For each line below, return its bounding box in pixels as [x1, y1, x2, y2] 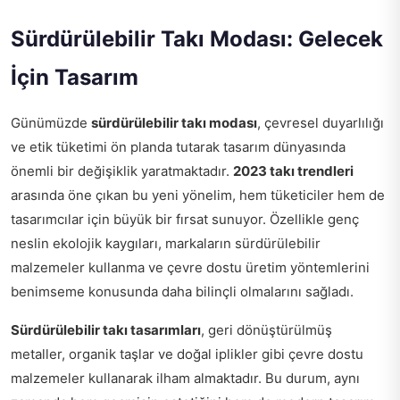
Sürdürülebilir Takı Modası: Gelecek [11, 25, 383, 52]
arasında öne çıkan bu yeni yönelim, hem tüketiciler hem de [11, 186, 385, 204]
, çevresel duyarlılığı [257, 113, 384, 131]
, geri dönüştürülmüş [201, 321, 332, 338]
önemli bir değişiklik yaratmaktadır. [11, 162, 233, 179]
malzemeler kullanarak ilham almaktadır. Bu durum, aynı [11, 369, 360, 387]
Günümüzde [11, 113, 91, 131]
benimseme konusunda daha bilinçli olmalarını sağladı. [11, 282, 354, 300]
